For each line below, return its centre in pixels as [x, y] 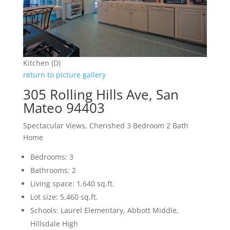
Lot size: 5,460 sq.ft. [64, 197]
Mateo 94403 [64, 108]
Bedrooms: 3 [52, 157]
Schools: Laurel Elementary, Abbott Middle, [104, 210]
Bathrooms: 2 [53, 170]
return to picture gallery [64, 75]
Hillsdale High [54, 224]
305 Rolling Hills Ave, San [101, 95]
